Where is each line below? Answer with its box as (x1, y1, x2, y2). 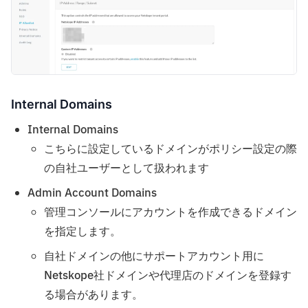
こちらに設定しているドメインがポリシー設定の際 (44, 140, 297, 157)
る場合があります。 (44, 286, 143, 303)
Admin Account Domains (27, 184, 157, 201)
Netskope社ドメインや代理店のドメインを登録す (44, 267, 291, 284)
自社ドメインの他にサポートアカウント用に (44, 247, 264, 265)
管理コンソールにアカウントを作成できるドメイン (44, 203, 297, 221)
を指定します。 (44, 223, 121, 240)
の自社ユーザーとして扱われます (44, 159, 209, 177)
